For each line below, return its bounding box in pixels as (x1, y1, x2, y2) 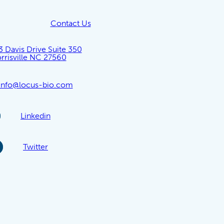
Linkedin (20, 111, 50, 121)
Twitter (23, 142, 48, 152)
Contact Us (50, 18, 91, 28)
